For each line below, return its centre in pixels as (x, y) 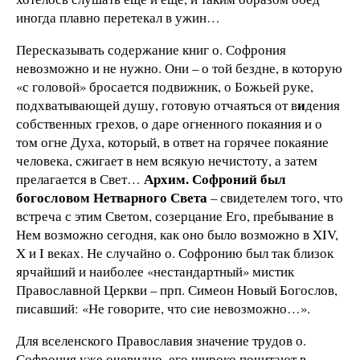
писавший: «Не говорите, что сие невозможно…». (163, 308)
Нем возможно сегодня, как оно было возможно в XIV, (177, 234)
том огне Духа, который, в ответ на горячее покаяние (172, 141)
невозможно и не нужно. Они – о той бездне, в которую (179, 67)
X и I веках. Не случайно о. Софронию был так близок (175, 252)
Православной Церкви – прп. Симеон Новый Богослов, (177, 289)
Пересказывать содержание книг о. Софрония (151, 49)
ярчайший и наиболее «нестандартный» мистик (155, 271)
